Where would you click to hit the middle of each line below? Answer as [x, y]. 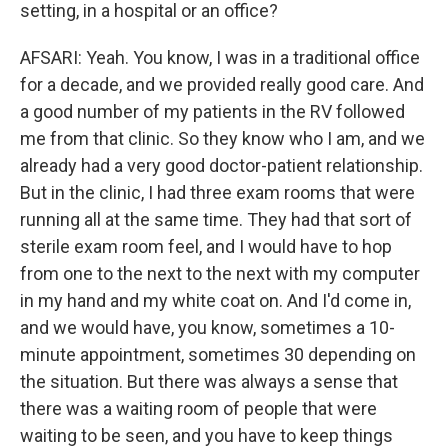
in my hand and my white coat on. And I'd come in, [215, 300]
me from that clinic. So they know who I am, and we [222, 138]
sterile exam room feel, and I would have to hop [206, 246]
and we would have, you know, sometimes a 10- [207, 327]
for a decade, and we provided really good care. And [222, 84]
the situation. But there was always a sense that [209, 381]
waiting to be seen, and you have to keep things [206, 435]
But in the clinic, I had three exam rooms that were [217, 192]
